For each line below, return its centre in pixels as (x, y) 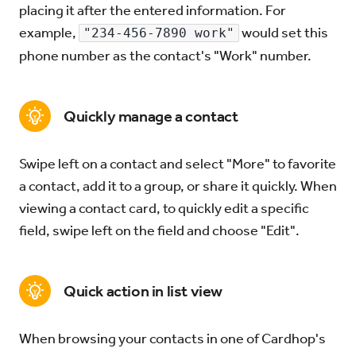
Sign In (244, 40)
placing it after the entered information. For (153, 10)
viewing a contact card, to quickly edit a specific (164, 208)
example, (49, 33)
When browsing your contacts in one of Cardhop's (172, 339)
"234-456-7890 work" (159, 33)
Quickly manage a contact (151, 116)
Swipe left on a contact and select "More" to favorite (178, 164)
